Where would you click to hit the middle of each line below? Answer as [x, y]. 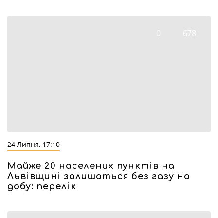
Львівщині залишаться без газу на [99, 176]
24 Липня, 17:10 [34, 144]
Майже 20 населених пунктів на [91, 166]
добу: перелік [42, 186]
